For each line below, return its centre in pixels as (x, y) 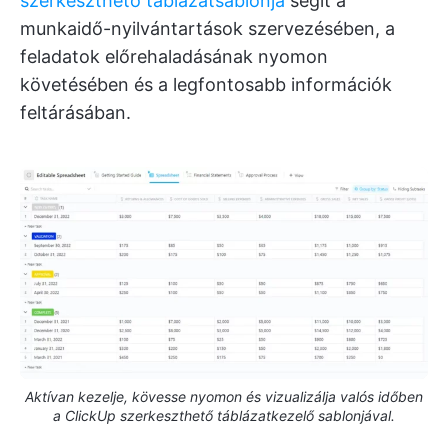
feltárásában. (75, 113)
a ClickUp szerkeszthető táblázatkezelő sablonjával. (224, 415)
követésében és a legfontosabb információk (206, 85)
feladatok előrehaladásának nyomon (174, 57)
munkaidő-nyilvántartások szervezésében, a (207, 29)
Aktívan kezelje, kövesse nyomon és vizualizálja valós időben (224, 396)
